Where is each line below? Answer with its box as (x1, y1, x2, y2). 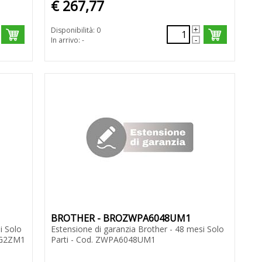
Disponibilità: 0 (50, 25, 101, 36)
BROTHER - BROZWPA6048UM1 (50, 212, 191, 225)
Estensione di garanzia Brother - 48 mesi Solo (50, 223, 224, 235)
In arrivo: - (50, 35, 84, 46)
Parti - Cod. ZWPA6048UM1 (50, 234, 156, 246)
